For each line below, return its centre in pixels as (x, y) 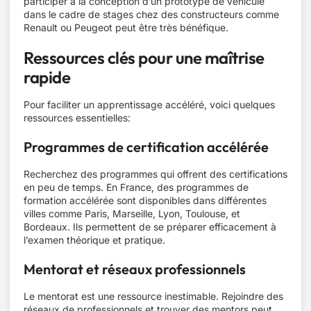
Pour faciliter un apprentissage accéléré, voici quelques (149, 104)
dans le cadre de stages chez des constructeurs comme (151, 14)
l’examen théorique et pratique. (94, 240)
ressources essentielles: (77, 118)
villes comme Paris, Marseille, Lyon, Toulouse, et (132, 213)
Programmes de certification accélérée (146, 147)
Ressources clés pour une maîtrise (144, 58)
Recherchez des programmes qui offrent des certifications (155, 174)
